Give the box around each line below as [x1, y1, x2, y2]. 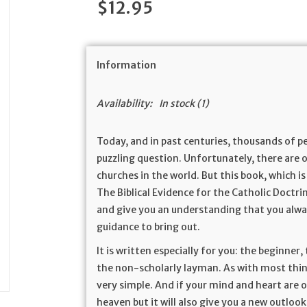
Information [97, 59, 157, 71]
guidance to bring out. [97, 221, 201, 233]
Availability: [97, 97, 153, 110]
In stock [159, 97, 195, 110]
